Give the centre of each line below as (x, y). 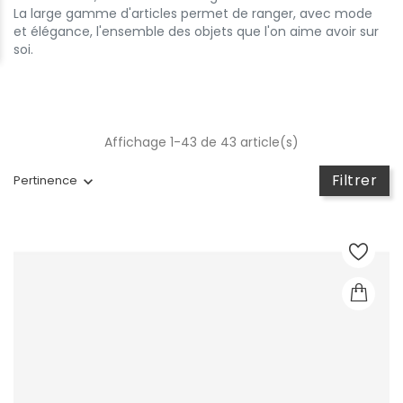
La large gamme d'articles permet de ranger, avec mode (193, 13)
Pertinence (45, 181)
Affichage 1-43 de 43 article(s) (201, 142)
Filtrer (354, 180)
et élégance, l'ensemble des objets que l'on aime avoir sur (196, 31)
